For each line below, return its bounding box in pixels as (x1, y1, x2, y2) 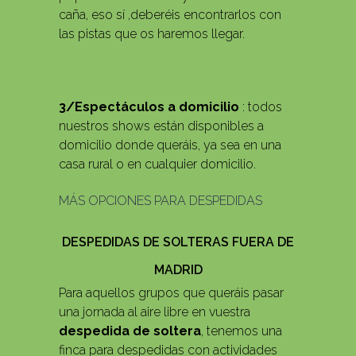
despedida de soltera (59, 323, 201, 339)
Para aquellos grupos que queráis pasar (59, 285, 284, 301)
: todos (239, 99, 282, 115)
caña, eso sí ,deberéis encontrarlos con (59, 7, 281, 23)
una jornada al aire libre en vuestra (59, 304, 250, 320)
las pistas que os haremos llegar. (59, 26, 245, 42)
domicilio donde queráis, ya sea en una (59, 137, 281, 153)
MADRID (153, 262, 203, 278)
